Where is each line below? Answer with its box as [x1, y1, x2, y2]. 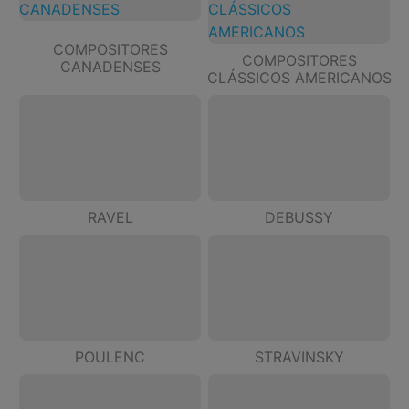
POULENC [75, 348, 145, 367]
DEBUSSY [265, 208, 333, 227]
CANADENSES [59, 57, 161, 76]
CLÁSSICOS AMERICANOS [206, 68, 392, 88]
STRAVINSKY [254, 348, 344, 367]
